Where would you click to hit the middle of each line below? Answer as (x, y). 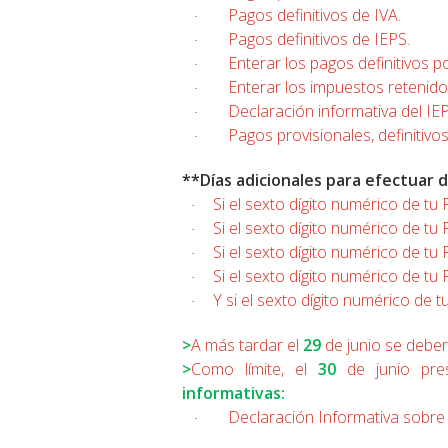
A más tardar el (247, 345)
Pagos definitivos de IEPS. (319, 39)
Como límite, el (254, 369)
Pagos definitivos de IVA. (314, 15)
